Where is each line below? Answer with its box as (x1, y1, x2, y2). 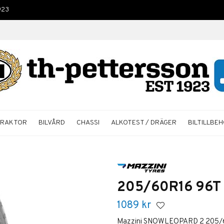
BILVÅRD (38, 118, 65, 127)
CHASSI (76, 118, 99, 127)
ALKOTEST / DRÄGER (111, 118, 176, 127)
